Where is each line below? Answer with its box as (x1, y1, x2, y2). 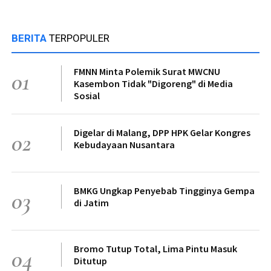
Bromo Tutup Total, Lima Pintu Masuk (74, 242, 237, 255)
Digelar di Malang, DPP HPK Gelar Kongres (74, 126, 250, 139)
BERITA (11, 31, 49, 44)
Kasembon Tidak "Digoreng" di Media (74, 77, 233, 90)
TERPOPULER (49, 31, 109, 44)
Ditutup (74, 254, 107, 267)
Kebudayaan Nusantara (74, 138, 175, 151)
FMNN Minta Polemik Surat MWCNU (74, 65, 220, 77)
